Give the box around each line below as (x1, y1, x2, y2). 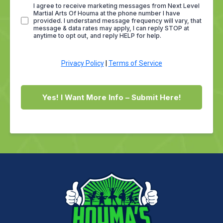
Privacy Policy (61, 59, 104, 67)
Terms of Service (108, 59, 162, 67)
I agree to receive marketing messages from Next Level (33, 1, 200, 9)
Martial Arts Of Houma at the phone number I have (33, 9, 180, 17)
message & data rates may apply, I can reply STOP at (33, 24, 189, 32)
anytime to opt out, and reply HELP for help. (33, 31, 161, 39)
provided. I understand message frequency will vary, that (33, 16, 202, 24)
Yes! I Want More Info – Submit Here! (42, 92, 181, 102)
